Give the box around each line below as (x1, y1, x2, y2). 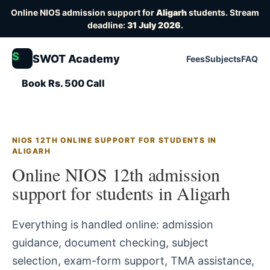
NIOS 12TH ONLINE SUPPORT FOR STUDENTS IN (12, 136, 217, 145)
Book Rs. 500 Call (22, 77, 105, 89)
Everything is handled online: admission (12, 218, 213, 231)
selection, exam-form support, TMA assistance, (12, 254, 254, 267)
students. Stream (187, 7, 259, 17)
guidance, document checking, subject (12, 236, 209, 249)
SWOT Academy (33, 52, 120, 65)
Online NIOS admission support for (11, 7, 156, 17)
